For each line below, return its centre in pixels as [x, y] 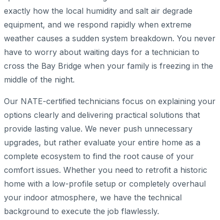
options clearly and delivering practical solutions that [102, 115]
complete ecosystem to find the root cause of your [99, 156]
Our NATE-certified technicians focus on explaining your [110, 101]
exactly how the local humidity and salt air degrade [98, 11]
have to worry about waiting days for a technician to [102, 52]
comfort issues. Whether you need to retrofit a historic [106, 170]
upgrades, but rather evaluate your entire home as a [102, 142]
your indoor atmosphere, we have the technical [93, 197]
